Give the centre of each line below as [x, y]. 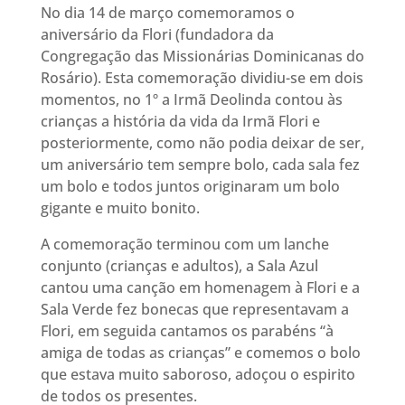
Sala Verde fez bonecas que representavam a [194, 309]
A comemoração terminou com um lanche [184, 244]
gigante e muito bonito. [120, 208]
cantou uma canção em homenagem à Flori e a [200, 287]
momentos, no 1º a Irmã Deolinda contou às [191, 99]
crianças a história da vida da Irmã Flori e [180, 121]
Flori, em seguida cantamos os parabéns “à [187, 331]
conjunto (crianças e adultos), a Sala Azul [179, 266]
